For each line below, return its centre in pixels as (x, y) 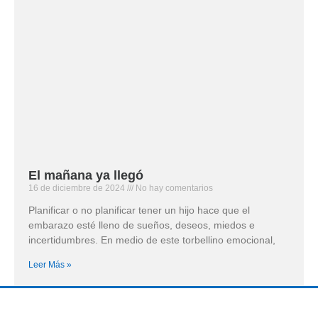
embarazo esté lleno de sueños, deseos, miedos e (142, 225)
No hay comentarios (173, 188)
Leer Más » (50, 264)
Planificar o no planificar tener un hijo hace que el (139, 210)
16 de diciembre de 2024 (78, 188)
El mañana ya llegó (86, 175)
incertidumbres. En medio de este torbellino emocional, (152, 240)
